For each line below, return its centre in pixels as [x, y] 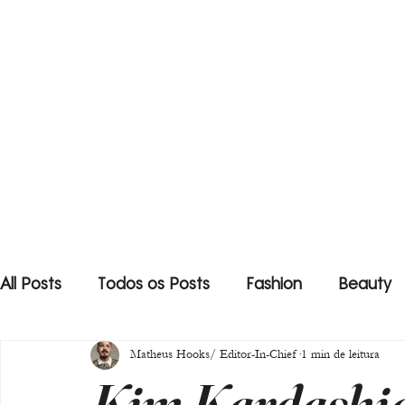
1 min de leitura [340, 355]
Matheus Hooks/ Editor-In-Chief [213, 355]
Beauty [365, 286]
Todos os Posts [154, 286]
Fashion [274, 286]
